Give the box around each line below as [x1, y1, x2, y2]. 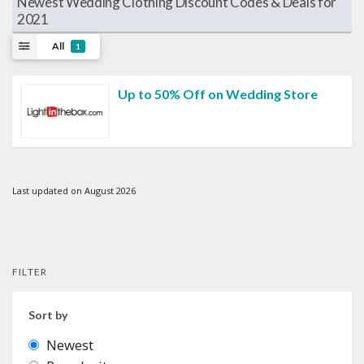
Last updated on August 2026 [12, 184, 136, 197]
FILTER [12, 265, 48, 278]
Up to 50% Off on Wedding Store [118, 85, 318, 102]
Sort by [28, 307, 67, 322]
